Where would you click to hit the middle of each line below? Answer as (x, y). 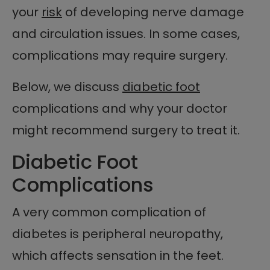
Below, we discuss (67, 87)
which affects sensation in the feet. (118, 256)
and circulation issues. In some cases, (126, 34)
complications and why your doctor (120, 109)
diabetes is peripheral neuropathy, (118, 234)
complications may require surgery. (120, 56)
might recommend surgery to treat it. (126, 130)
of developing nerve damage (153, 12)
